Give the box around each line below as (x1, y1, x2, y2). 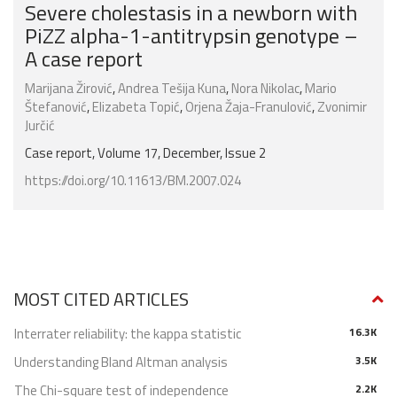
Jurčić (25, 115, 55, 136)
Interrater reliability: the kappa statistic (14, 323, 241, 345)
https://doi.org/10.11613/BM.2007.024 (25, 170, 241, 191)
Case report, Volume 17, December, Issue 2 (25, 143, 266, 164)
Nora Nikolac (231, 78, 300, 99)
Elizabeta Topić (92, 97, 180, 118)
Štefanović (25, 97, 87, 118)
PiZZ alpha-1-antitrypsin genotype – (25, 19, 358, 52)
